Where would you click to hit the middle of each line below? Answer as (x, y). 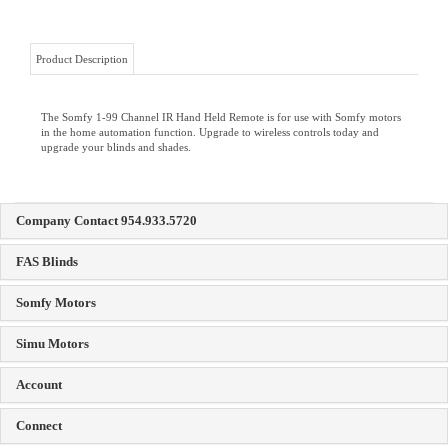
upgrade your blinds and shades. (116, 101)
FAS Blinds (47, 215)
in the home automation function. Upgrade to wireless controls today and (210, 86)
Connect (39, 379)
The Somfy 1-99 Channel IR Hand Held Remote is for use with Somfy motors (221, 71)
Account (39, 338)
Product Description (82, 13)
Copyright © (37, 438)
